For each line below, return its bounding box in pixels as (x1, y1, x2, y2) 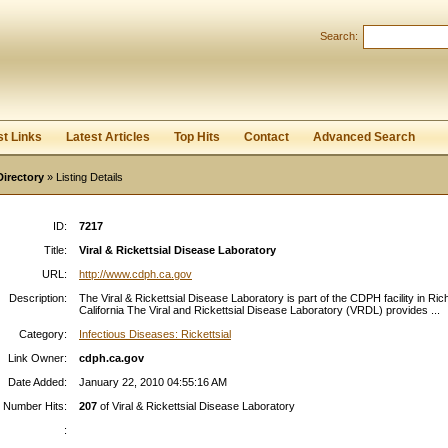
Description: (9, 292, 67, 304)
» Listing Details (44, 171, 123, 183)
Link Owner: (8, 352, 67, 364)
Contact (244, 130, 289, 144)
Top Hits (174, 130, 220, 144)
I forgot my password (80, 78, 183, 90)
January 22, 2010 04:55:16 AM (79, 376, 227, 388)
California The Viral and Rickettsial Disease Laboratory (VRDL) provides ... (79, 304, 440, 316)
